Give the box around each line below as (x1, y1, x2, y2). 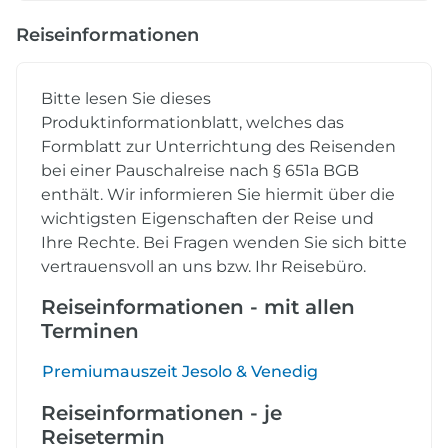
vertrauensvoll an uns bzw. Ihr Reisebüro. (41, 257, 366, 277)
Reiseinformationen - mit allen (41, 295, 355, 320)
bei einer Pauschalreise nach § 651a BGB (41, 161, 359, 181)
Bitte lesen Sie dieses (41, 89, 211, 109)
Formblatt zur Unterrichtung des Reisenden (41, 137, 396, 157)
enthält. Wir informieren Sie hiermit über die (41, 185, 395, 205)
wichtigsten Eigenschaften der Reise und (41, 209, 374, 229)
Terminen (41, 319, 139, 344)
